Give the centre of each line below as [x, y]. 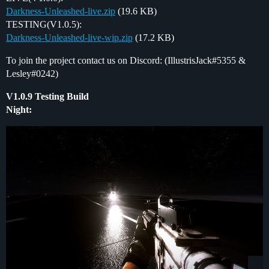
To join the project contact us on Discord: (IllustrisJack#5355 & [126, 61]
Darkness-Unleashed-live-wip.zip [69, 38]
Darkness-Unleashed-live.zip [61, 11]
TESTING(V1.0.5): [44, 25]
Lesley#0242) [32, 74]
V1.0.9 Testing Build [47, 97]
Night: [19, 110]
